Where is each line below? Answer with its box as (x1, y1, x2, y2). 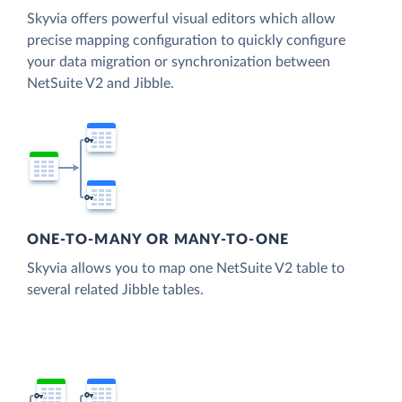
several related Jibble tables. (27, 283, 204, 298)
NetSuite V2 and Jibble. (27, 75, 174, 91)
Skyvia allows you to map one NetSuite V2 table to (27, 261, 345, 276)
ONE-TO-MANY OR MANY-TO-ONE (27, 232, 289, 248)
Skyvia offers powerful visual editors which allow (27, 11, 336, 26)
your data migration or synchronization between (27, 54, 330, 69)
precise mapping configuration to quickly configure (27, 32, 345, 48)
